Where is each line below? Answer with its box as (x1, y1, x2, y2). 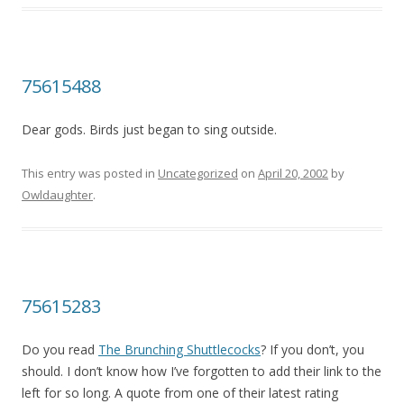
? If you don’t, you (261, 341, 364, 358)
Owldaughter (22, 187, 93, 203)
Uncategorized (158, 165, 238, 181)
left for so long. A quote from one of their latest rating (22, 384, 338, 401)
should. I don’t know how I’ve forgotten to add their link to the (22, 363, 381, 380)
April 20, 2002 (258, 165, 328, 181)
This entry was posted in (22, 165, 158, 181)
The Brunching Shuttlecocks (98, 341, 261, 358)
